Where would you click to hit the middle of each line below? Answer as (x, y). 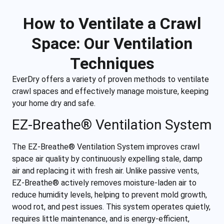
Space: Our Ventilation (112, 43)
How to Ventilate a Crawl (112, 23)
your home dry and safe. (54, 103)
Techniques (112, 63)
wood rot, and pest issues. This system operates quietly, (111, 207)
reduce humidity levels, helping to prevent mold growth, (109, 195)
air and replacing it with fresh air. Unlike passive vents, (105, 171)
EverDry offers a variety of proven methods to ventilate (110, 79)
